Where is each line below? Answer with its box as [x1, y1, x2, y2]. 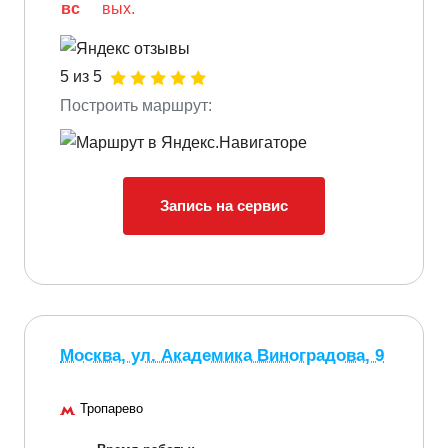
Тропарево [80, 400, 143, 416]
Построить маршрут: [60, 97, 212, 115]
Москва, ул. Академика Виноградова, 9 [60, 345, 384, 365]
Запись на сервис [160, 196, 288, 214]
